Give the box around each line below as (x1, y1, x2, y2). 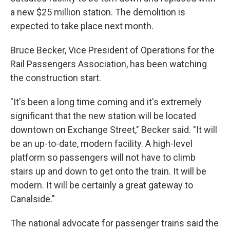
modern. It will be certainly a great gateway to (10, 180, 193, 191)
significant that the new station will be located (10, 110, 196, 122)
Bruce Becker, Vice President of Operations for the (10, 45, 215, 56)
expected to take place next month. (10, 21, 154, 32)
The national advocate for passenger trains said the (10, 218, 219, 229)
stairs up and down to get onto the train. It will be (10, 166, 206, 177)
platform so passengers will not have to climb (10, 152, 196, 163)
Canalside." (10, 194, 55, 205)
